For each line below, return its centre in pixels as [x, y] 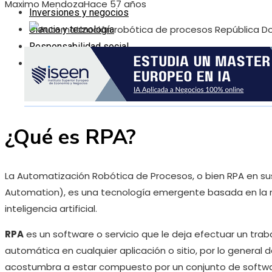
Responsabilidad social [79, 46]
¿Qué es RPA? [70, 137]
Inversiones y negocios [79, 12]
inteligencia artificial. [51, 208]
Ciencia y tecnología [72, 29]
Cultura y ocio [58, 63]
